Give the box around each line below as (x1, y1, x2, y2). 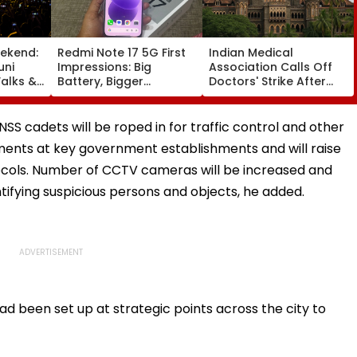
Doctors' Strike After (209, 73, 326, 89)
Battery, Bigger (57, 73, 143, 89)
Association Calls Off (209, 58, 332, 75)
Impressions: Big (57, 58, 151, 75)
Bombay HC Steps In (209, 87, 327, 104)
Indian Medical (209, 44, 293, 61)
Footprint (57, 87, 111, 104)
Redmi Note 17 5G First (57, 44, 186, 61)
